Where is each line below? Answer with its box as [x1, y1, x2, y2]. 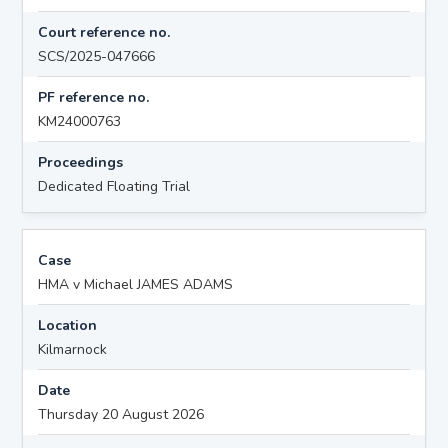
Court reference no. [38, 22, 171, 42]
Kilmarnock [38, 339, 108, 359]
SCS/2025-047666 [38, 46, 156, 66]
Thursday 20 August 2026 [38, 404, 205, 424]
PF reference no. [38, 87, 150, 107]
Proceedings [38, 152, 124, 172]
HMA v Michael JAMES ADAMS [38, 274, 234, 294]
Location [38, 315, 98, 335]
